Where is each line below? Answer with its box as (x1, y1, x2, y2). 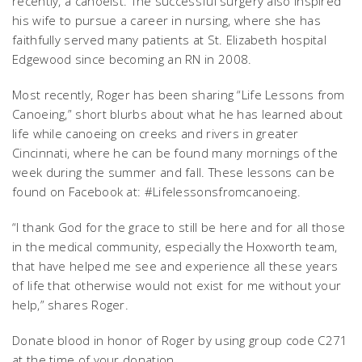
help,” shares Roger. (12, 297, 133, 314)
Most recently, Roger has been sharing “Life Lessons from (12, 86, 345, 103)
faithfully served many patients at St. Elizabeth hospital (12, 32, 327, 48)
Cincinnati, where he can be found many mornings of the (12, 145, 339, 162)
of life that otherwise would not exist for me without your (12, 277, 342, 294)
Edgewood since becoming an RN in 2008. (12, 51, 252, 68)
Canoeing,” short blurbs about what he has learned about (12, 106, 343, 123)
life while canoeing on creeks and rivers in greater (12, 125, 299, 142)
